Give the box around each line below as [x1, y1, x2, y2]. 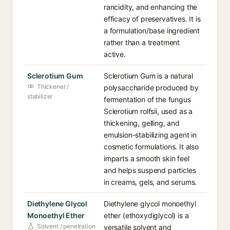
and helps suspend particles [104, 166, 196, 175]
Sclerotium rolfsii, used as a [104, 107, 193, 116]
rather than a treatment [104, 38, 180, 47]
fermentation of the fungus [104, 95, 191, 104]
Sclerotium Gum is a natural [104, 71, 193, 80]
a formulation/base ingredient [104, 26, 200, 35]
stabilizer [27, 92, 53, 100]
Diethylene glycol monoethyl [104, 199, 196, 208]
